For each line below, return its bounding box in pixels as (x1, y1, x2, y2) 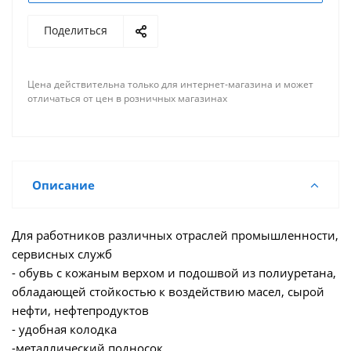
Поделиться (44, 23, 107, 38)
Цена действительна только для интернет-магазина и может (27, 78, 313, 91)
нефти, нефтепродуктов (12, 302, 149, 318)
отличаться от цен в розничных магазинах (27, 92, 227, 105)
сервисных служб (12, 246, 112, 262)
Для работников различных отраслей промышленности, (12, 227, 338, 243)
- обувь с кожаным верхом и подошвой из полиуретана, (12, 265, 336, 280)
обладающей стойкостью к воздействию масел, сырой (12, 284, 324, 299)
